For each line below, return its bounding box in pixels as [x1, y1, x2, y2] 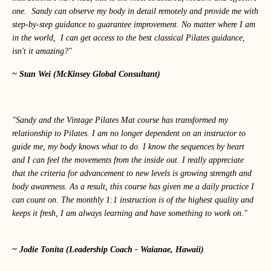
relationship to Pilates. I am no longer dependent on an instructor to [12, 128, 246, 138]
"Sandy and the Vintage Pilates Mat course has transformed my [12, 115, 228, 125]
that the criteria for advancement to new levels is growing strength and [12, 168, 252, 178]
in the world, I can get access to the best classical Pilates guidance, [12, 33, 245, 42]
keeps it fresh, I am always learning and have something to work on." [12, 208, 257, 218]
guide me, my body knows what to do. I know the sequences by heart [12, 142, 244, 151]
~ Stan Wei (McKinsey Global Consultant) [12, 69, 160, 79]
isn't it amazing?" [12, 46, 74, 56]
